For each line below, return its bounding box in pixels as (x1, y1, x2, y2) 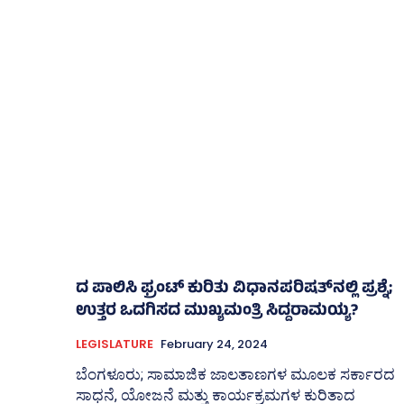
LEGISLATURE (76, 335, 153, 353)
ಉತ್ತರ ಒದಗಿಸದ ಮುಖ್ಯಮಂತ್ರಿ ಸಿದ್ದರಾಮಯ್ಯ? (76, 298, 358, 326)
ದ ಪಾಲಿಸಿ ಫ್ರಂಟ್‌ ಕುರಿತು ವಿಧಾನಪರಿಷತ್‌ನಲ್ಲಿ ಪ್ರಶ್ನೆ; (76, 275, 392, 303)
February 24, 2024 (161, 335, 268, 353)
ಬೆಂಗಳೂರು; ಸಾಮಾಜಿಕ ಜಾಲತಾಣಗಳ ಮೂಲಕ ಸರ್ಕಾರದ (76, 364, 395, 383)
